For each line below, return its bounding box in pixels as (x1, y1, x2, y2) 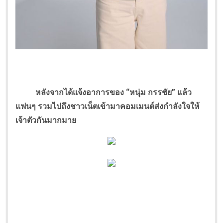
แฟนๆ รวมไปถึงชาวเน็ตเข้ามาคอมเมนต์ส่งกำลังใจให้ (15, 101, 200, 111)
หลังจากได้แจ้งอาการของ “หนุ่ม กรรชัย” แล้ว (15, 87, 192, 97)
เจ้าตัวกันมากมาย (15, 115, 76, 125)
